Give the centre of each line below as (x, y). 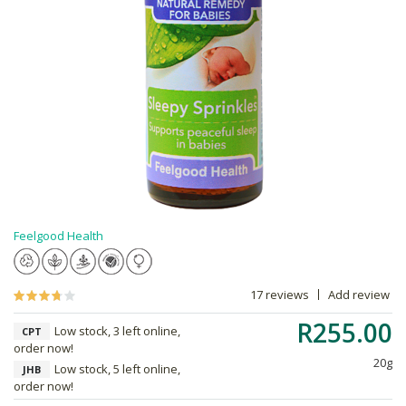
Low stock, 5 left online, (117, 369)
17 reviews (280, 295)
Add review (359, 295)
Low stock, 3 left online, (117, 331)
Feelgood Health (58, 236)
